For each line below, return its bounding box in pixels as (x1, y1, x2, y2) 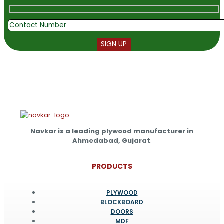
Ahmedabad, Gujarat (72, 136, 150, 146)
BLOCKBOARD (100, 197, 143, 206)
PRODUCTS (91, 161, 132, 171)
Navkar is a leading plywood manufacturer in (30, 126, 193, 136)
